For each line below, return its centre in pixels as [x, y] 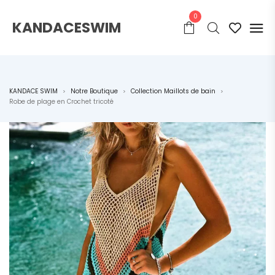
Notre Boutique [94, 91]
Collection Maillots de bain [173, 91]
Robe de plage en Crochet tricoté [61, 102]
